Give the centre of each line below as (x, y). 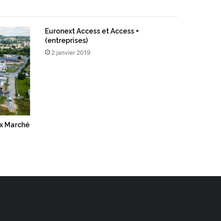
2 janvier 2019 (71, 53)
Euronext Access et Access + (92, 31)
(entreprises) (66, 40)
